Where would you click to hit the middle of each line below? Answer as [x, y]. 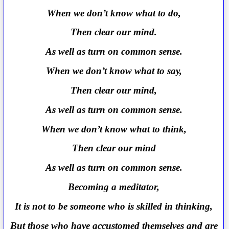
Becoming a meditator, [114, 187]
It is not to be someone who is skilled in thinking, [114, 206]
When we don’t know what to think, [114, 129]
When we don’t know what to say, [114, 71]
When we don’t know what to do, [114, 13]
